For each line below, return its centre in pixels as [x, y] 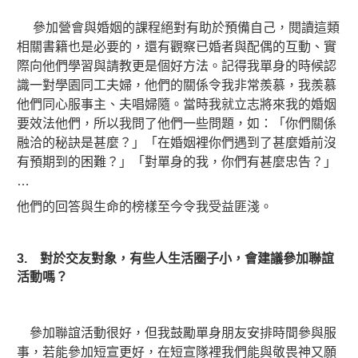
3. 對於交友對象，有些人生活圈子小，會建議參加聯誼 [175, 259]
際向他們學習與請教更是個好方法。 [119, 66]
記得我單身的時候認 [279, 66]
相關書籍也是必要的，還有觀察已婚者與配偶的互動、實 [177, 47]
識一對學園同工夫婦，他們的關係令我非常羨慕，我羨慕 [177, 85]
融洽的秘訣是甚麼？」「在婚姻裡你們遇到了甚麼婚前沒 [177, 143]
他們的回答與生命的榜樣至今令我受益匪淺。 [145, 207]
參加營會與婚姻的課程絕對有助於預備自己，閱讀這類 [178, 28]
